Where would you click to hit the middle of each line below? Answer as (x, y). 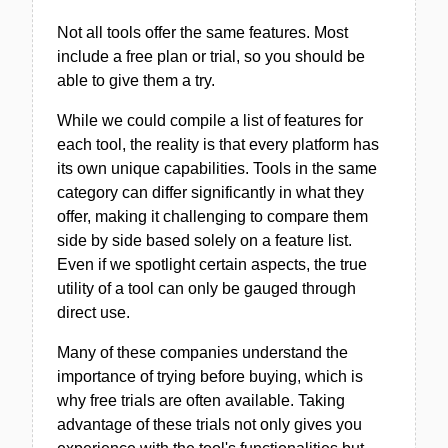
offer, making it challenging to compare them (212, 216)
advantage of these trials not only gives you (209, 424)
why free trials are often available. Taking (201, 400)
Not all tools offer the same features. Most (202, 32)
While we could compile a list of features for (210, 120)
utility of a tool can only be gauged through (206, 288)
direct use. (93, 312)
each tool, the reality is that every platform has (218, 144)
